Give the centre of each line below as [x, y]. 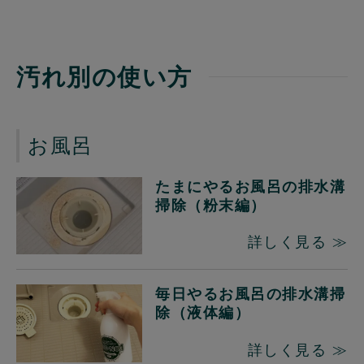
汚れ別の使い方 [104, 76]
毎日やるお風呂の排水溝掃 [251, 294]
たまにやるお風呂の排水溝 [251, 186]
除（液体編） [203, 313]
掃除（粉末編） [211, 205]
